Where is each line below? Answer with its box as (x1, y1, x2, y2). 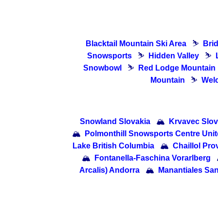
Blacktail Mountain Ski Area (86, 39, 186, 48)
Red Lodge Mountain (138, 63, 216, 72)
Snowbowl (83, 63, 122, 72)
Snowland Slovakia (79, 117, 150, 126)
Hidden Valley (148, 51, 199, 60)
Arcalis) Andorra (79, 165, 140, 174)
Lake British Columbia (73, 141, 154, 150)
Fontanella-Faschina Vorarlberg (94, 153, 211, 162)
